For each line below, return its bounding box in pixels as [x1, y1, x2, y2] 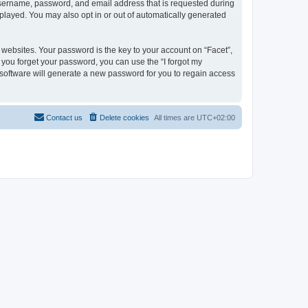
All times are [154, 113, 197, 122]
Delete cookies [100, 113, 149, 122]
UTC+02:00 [197, 113, 235, 122]
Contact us [46, 113, 82, 122]
